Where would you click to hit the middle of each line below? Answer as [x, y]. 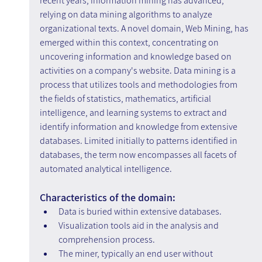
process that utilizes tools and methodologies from [139, 85]
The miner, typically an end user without [136, 254]
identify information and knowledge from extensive [139, 127]
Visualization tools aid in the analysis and [139, 226]
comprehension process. [106, 240]
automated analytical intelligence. [106, 169]
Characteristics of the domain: [107, 198]
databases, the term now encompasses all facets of [139, 155]
